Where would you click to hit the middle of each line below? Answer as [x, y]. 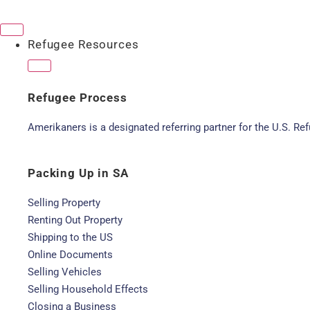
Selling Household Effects [88, 289]
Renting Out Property [75, 220]
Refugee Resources [83, 44]
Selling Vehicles [65, 272]
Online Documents [70, 255]
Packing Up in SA [78, 173]
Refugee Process [77, 98]
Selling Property [64, 203]
